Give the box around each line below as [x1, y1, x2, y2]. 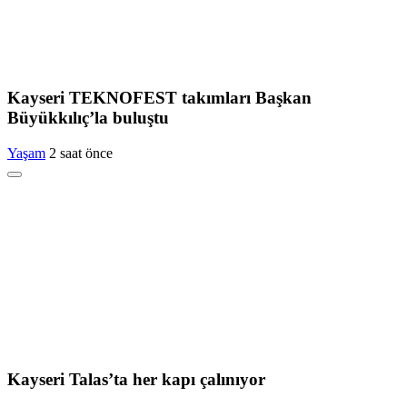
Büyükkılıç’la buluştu [7, 108, 169, 128]
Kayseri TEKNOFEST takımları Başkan [7, 88, 312, 108]
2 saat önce [49, 144, 113, 161]
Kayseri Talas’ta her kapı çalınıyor [7, 369, 265, 389]
